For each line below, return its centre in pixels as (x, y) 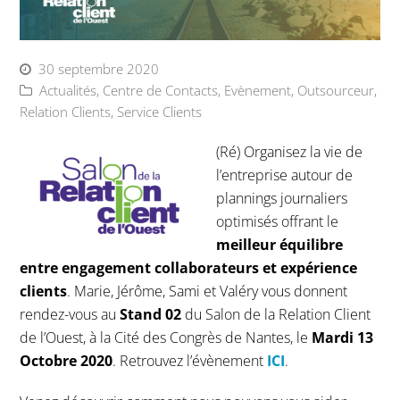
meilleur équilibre (280, 245)
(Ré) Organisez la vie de (290, 152)
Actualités (68, 91)
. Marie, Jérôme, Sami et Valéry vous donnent (208, 292)
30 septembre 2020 (99, 69)
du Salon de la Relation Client (276, 315)
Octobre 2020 (67, 361)
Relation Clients (66, 112)
